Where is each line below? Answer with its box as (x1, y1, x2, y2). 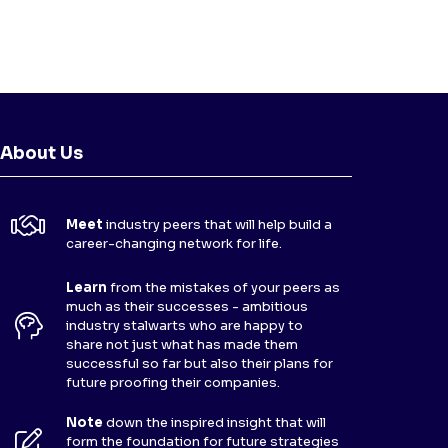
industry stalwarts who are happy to (66, 317, 303, 334)
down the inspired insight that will (106, 414, 326, 431)
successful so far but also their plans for (66, 355, 333, 372)
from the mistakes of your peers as (110, 279, 340, 296)
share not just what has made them (66, 336, 298, 353)
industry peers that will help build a (106, 216, 332, 233)
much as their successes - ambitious (66, 298, 308, 315)
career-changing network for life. (66, 235, 282, 252)
